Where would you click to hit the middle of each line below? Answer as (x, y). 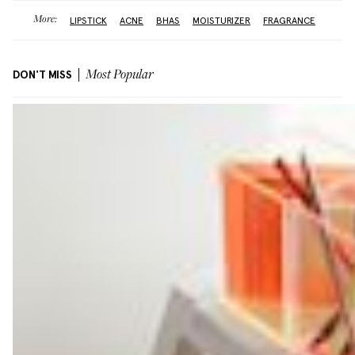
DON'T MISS (42, 75)
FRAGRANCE (289, 20)
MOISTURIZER (221, 20)
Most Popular (120, 75)
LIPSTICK (88, 20)
